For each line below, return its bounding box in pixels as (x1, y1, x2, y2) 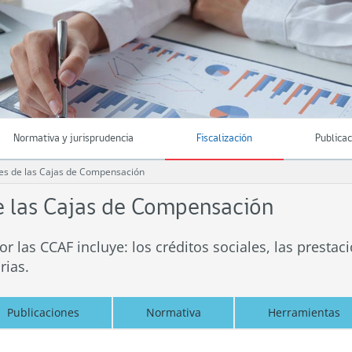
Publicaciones (6, 305, 79, 320)
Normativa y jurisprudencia (13, 133, 134, 145)
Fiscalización (196, 133, 252, 145)
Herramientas (267, 305, 340, 320)
